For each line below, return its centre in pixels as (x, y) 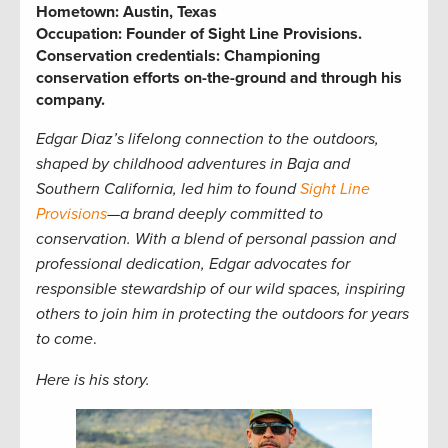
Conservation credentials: (128, 55)
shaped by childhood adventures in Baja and (193, 163)
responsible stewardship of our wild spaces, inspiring (220, 288)
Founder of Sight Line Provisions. (244, 33)
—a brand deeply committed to (215, 213)
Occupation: (79, 33)
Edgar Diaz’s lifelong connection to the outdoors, (207, 138)
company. (70, 99)
